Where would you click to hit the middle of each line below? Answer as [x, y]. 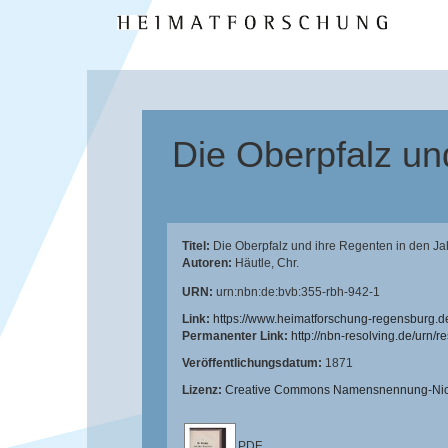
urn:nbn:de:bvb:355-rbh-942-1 [298, 292]
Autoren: [208, 263]
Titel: [197, 246]
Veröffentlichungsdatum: [253, 363]
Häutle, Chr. [267, 263]
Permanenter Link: [236, 336]
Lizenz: [203, 390]
